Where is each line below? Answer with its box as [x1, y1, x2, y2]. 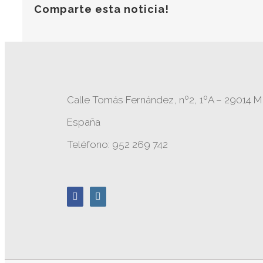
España [67, 116, 101, 128]
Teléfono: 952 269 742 [67, 139, 168, 150]
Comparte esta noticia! [34, 3, 169, 15]
